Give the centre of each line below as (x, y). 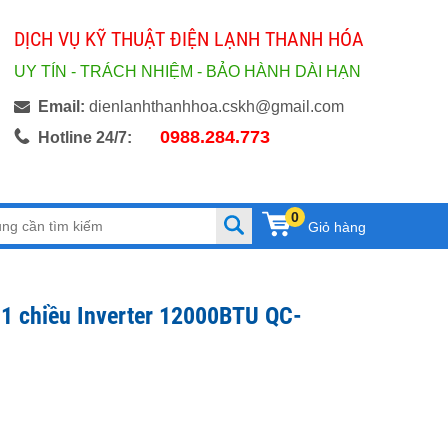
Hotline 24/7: (85, 137)
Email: (61, 106)
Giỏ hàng (337, 227)
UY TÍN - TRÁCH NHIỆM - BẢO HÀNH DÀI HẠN (187, 71)
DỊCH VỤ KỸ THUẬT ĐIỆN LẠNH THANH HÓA (189, 39)
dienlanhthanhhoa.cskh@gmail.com (214, 106)
